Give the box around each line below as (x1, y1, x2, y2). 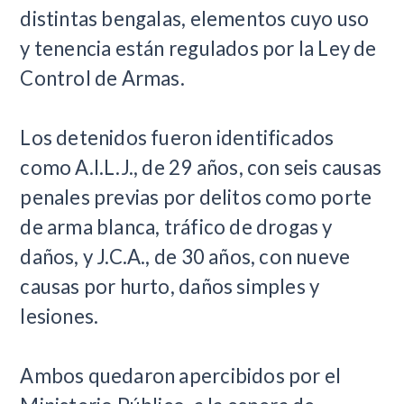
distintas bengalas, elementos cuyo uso (20, 6, 370, 32)
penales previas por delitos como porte (20, 185, 372, 210)
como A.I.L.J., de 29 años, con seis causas (20, 155, 382, 180)
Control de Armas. (20, 66, 185, 91)
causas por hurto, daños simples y (20, 274, 320, 299)
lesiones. (20, 304, 99, 329)
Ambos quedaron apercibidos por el (20, 363, 342, 389)
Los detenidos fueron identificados (20, 125, 335, 151)
